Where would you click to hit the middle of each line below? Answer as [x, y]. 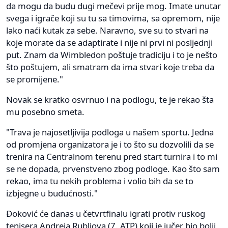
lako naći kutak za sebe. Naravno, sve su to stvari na [107, 30]
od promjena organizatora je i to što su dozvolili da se [110, 144]
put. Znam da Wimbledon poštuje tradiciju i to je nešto [112, 54]
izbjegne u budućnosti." [52, 193]
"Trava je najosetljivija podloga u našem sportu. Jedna [110, 132]
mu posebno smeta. [45, 111]
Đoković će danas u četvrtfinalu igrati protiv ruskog [106, 213]
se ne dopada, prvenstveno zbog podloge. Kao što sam [113, 168]
